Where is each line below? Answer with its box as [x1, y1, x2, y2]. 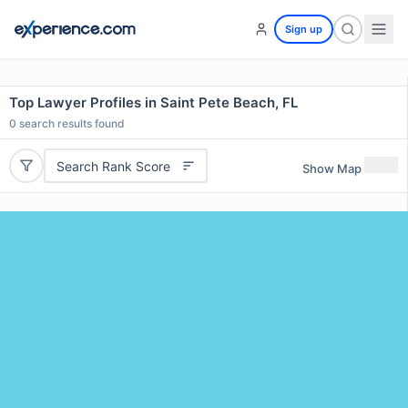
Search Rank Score [56, 158, 170, 174]
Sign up [285, 23, 322, 36]
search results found [16, 117, 125, 130]
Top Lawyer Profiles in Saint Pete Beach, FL [9, 94, 298, 111]
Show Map [302, 160, 362, 176]
